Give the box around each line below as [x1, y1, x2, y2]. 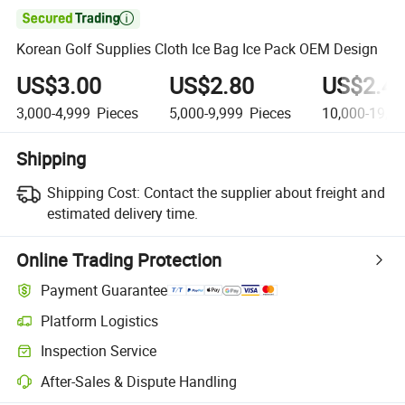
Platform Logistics [41, 310, 159, 331]
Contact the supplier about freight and [143, 182, 385, 202]
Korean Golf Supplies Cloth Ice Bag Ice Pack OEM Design [16, 39, 379, 60]
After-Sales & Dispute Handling [41, 371, 238, 391]
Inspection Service [41, 341, 157, 362]
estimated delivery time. [46, 202, 198, 223]
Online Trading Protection [16, 247, 222, 272]
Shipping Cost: [46, 182, 140, 202]
